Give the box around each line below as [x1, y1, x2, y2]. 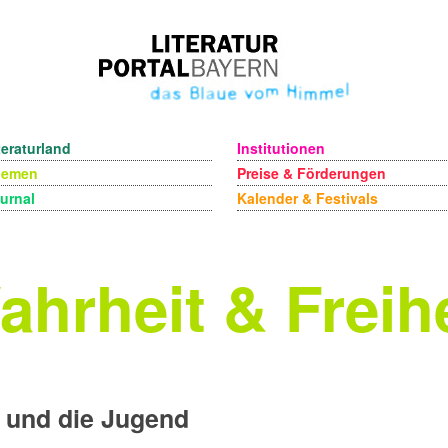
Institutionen [236, 138, 325, 158]
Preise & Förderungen [236, 163, 386, 183]
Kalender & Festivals [236, 188, 378, 208]
